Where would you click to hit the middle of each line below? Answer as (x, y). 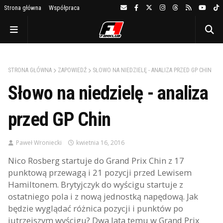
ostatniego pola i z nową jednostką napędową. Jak (103, 196)
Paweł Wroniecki (39, 143)
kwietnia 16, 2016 (100, 143)
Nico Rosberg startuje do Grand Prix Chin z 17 (96, 161)
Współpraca (64, 8)
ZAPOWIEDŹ (72, 70)
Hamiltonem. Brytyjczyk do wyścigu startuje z (96, 184)
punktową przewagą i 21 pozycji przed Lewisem (100, 172)
